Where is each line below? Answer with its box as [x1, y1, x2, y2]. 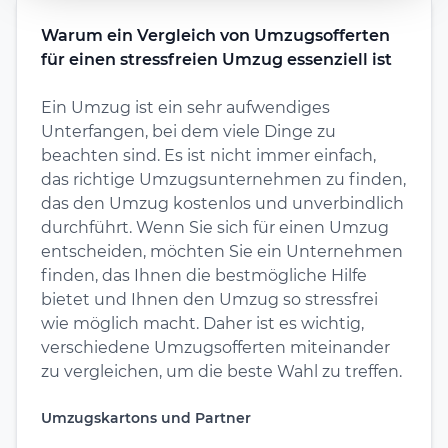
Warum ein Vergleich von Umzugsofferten [41, 25, 390, 45]
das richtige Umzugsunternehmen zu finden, [41, 169, 406, 189]
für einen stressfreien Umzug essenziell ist [41, 49, 392, 69]
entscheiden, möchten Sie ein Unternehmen [41, 241, 403, 261]
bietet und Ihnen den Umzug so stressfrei [41, 289, 378, 309]
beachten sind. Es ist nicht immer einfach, [41, 145, 376, 165]
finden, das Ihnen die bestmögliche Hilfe [41, 265, 367, 285]
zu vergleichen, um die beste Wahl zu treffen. [41, 361, 402, 381]
